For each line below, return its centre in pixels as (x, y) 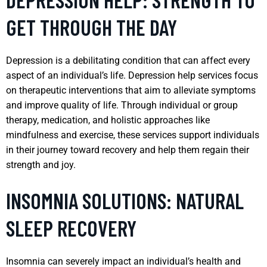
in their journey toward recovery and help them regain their (128, 150)
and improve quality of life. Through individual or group (122, 105)
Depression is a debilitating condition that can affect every (128, 60)
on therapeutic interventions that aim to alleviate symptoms (131, 90)
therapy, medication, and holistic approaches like (108, 120)
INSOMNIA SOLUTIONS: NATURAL (125, 200)
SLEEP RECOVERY (71, 228)
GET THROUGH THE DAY (91, 27)
